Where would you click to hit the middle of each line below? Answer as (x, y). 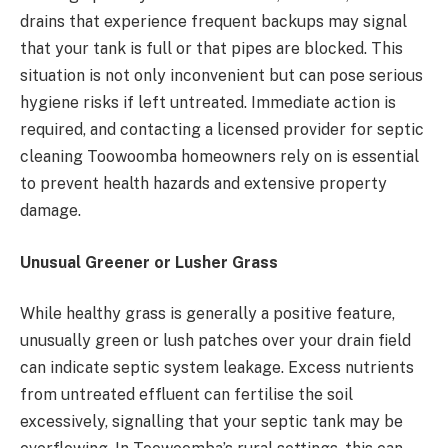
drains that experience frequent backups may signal (213, 22)
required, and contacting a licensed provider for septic (222, 130)
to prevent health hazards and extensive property (203, 184)
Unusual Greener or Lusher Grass (149, 262)
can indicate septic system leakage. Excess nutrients (217, 368)
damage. (50, 211)
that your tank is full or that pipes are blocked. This (211, 49)
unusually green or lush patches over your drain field (215, 341)
